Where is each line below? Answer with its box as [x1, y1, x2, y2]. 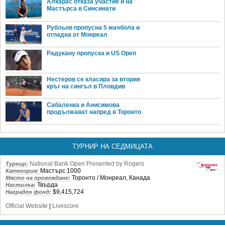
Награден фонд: [6, 189, 53, 195]
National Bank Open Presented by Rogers [30, 160, 144, 168]
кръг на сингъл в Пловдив [47, 82, 125, 90]
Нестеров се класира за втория [47, 75, 140, 83]
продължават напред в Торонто [47, 108, 141, 116]
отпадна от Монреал [47, 31, 107, 38]
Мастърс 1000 [40, 167, 81, 175]
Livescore [52, 202, 79, 210]
